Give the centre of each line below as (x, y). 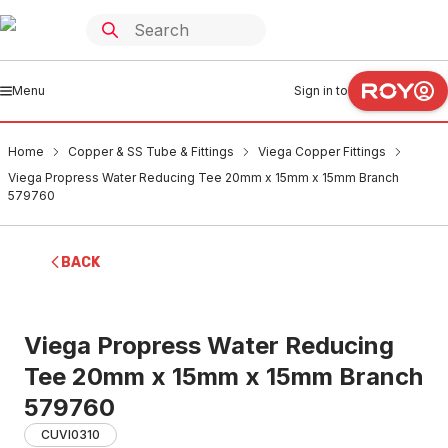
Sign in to (321, 90)
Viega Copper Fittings (322, 151)
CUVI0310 (70, 434)
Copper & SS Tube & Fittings (151, 151)
